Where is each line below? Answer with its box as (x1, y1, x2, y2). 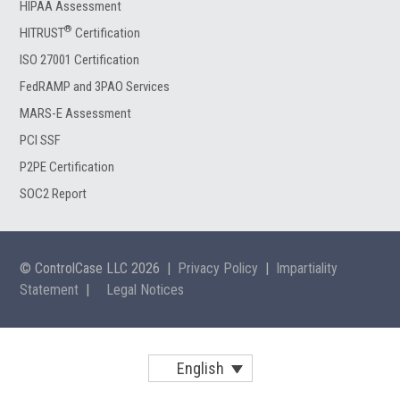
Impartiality (276, 259, 338, 277)
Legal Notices (106, 280, 185, 298)
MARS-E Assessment (20, 104, 132, 121)
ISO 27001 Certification (20, 51, 140, 68)
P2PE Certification (20, 158, 115, 175)
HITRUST (20, 24, 65, 41)
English (176, 358, 224, 378)
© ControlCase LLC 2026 (20, 259, 164, 277)
